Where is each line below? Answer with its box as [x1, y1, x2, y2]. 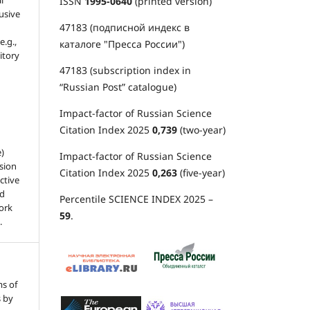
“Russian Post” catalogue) [60, 80, 176, 93]
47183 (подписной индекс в [60, 20, 190, 34]
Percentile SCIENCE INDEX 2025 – [60, 192, 213, 206]
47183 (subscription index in [60, 63, 191, 77]
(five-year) [177, 165, 225, 179]
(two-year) [177, 122, 226, 136]
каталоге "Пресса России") [60, 37, 185, 51]
